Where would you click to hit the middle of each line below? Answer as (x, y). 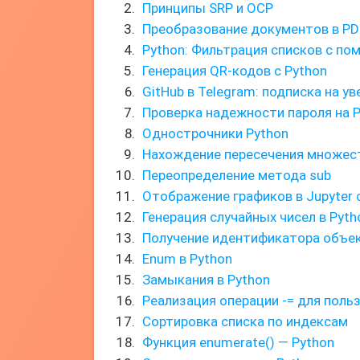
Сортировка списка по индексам (245, 321)
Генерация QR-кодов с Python (235, 71)
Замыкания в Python (206, 280)
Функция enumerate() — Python (238, 342)
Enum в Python (187, 259)
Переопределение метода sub (237, 175)
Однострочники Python (215, 133)
